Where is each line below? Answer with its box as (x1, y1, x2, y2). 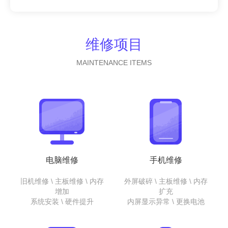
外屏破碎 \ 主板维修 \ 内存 (124, 177, 208, 185)
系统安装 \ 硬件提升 (31, 197, 94, 206)
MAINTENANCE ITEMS (76, 59, 152, 67)
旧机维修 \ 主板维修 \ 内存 (20, 177, 104, 185)
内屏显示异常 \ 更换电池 (127, 197, 205, 206)
